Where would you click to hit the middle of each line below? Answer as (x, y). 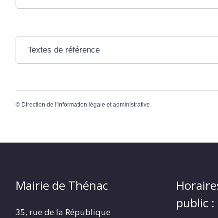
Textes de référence (64, 50)
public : (195, 203)
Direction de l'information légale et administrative (86, 105)
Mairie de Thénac (62, 185)
